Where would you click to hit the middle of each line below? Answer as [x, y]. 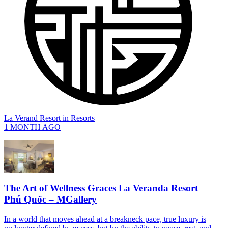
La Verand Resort [32, 118]
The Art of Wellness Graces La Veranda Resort [101, 188]
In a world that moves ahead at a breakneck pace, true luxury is [105, 219]
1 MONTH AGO [32, 127]
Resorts [83, 118]
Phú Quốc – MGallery [50, 199]
